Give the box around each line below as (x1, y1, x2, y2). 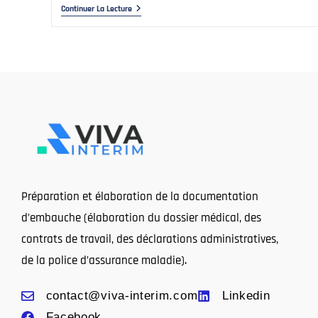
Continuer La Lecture (60, 3, 132, 14)
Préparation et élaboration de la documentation (21, 188, 258, 204)
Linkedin (221, 288, 270, 302)
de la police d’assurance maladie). (21, 252, 187, 268)
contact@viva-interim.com (45, 288, 198, 302)
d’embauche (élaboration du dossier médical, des (21, 209, 261, 226)
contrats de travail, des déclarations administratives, (21, 231, 278, 247)
